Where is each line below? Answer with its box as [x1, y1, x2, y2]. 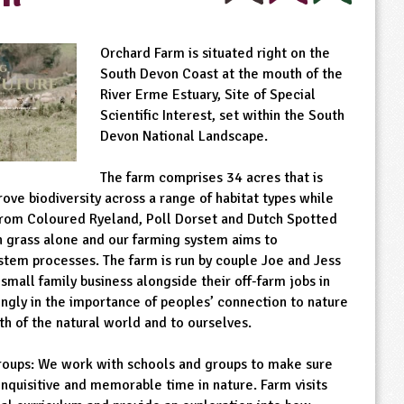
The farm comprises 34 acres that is [99, 169, 323, 188]
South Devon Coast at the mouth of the [99, 65, 343, 84]
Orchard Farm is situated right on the [99, 44, 330, 63]
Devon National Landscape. [99, 127, 268, 146]
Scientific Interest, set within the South [99, 106, 344, 125]
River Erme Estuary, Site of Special [99, 86, 316, 105]
